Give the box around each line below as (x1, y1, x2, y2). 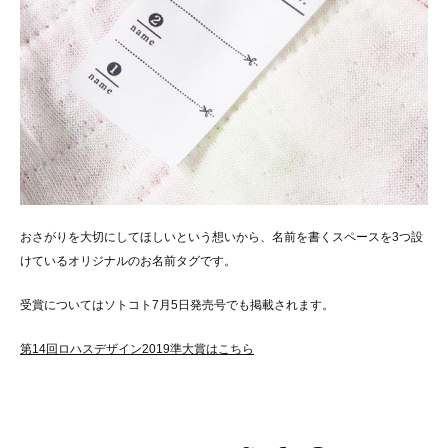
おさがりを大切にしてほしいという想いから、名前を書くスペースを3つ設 (20, 230, 423, 245)
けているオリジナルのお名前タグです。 (20, 254, 236, 269)
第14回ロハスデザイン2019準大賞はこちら (20, 342, 254, 357)
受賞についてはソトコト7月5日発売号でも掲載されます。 (20, 298, 334, 313)
